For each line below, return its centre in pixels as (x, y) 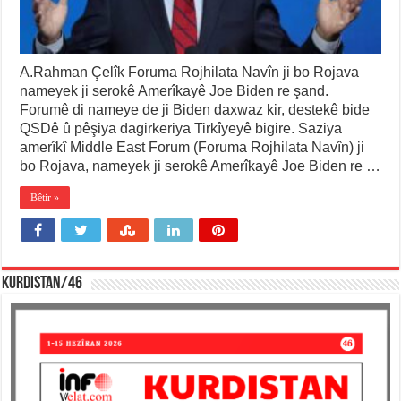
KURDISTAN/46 (43, 284)
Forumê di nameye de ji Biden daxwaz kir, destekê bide (195, 110)
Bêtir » (45, 198)
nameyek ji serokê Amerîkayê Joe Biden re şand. (175, 91)
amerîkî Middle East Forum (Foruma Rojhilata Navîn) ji (192, 148)
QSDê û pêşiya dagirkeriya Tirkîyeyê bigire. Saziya (181, 129)
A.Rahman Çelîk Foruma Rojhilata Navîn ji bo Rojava (190, 73)
